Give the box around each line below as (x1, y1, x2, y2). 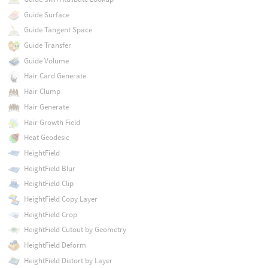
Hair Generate (23, 101, 69, 112)
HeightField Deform (23, 240, 86, 251)
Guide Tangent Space (23, 25, 92, 35)
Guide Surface (23, 9, 69, 20)
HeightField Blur (23, 163, 75, 173)
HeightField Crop (23, 209, 77, 220)
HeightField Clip (23, 178, 74, 189)
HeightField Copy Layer (23, 194, 98, 205)
